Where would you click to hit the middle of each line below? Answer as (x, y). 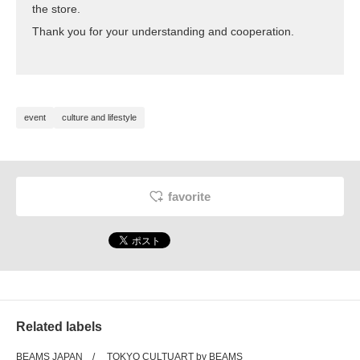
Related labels (59, 327)
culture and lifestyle (99, 118)
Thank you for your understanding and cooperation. (163, 32)
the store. (56, 9)
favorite (189, 197)
